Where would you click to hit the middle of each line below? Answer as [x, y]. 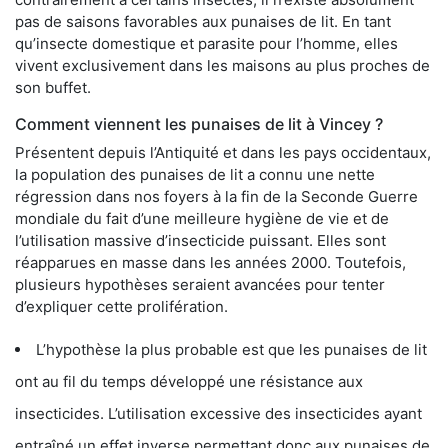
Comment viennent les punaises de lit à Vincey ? [199, 123]
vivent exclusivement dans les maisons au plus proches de [222, 65]
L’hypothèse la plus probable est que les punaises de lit [231, 349]
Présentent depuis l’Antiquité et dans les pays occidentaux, [223, 152]
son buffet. [53, 87]
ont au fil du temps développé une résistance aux [189, 381]
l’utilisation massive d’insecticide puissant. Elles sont [200, 240]
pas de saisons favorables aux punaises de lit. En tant [203, 21]
